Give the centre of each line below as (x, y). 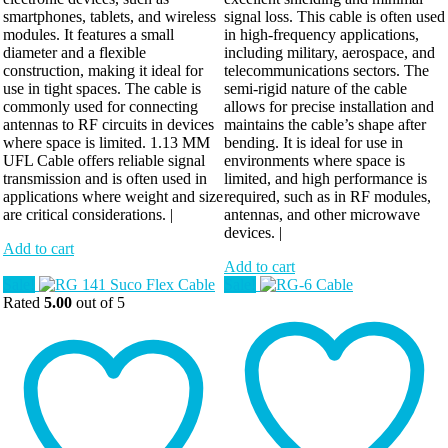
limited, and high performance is (325, 179)
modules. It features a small (88, 35)
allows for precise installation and (329, 107)
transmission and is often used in (105, 179)
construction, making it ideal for (103, 71)
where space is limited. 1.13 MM (106, 143)
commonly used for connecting (100, 107)
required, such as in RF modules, (327, 197)
